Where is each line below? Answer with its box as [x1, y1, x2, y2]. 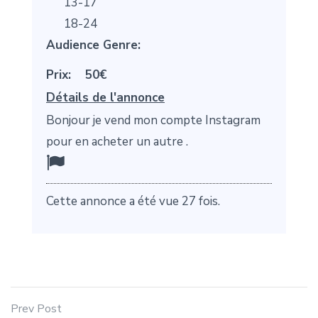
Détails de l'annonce [46, 89, 165, 106]
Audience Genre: [46, 37, 141, 54]
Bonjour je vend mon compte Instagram [46, 112, 261, 129]
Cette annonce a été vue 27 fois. [46, 193, 220, 210]
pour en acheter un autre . [46, 133, 188, 150]
